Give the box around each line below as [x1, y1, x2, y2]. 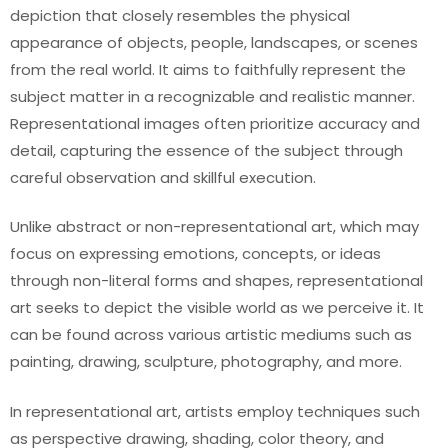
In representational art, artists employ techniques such [10, 400, 420, 422]
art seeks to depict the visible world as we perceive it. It [10, 297, 424, 318]
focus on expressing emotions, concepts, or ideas [10, 243, 381, 264]
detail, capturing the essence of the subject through [10, 139, 403, 161]
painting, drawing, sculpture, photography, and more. [10, 351, 402, 372]
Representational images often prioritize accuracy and [10, 112, 420, 134]
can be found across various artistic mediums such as [10, 324, 412, 345]
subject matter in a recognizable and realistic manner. [10, 85, 415, 107]
